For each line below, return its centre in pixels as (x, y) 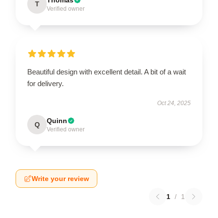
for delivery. (45, 83)
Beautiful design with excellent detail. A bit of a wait (107, 72)
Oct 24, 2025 (174, 103)
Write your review (60, 178)
